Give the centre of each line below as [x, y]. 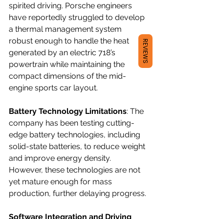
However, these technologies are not [76, 170]
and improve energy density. [61, 158]
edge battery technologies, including [76, 134]
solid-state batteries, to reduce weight [78, 146]
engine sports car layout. [53, 88]
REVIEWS [145, 51]
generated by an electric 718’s [63, 52]
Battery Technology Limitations [68, 111]
